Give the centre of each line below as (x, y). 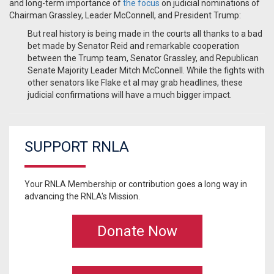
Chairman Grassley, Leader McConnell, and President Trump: (125, 16)
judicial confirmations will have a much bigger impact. (130, 95)
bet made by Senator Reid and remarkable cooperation (133, 46)
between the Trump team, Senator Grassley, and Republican (143, 58)
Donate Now (137, 231)
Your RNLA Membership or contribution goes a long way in (136, 184)
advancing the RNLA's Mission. (82, 197)
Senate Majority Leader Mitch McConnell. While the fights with (146, 71)
